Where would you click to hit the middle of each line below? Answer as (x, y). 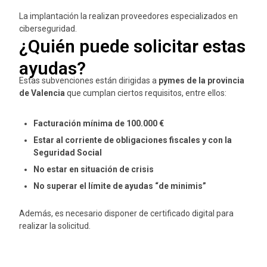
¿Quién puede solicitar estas (132, 46)
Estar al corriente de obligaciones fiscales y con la (133, 140)
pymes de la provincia (201, 80)
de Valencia (42, 93)
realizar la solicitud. (55, 226)
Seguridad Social (68, 152)
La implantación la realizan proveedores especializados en (128, 16)
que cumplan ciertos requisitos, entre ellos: (146, 93)
